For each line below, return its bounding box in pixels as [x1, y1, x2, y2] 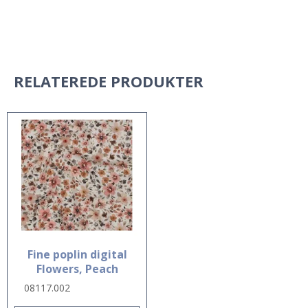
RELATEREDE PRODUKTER [14, 71, 203, 91]
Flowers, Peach [36, 261, 118, 276]
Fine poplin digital [27, 246, 127, 262]
